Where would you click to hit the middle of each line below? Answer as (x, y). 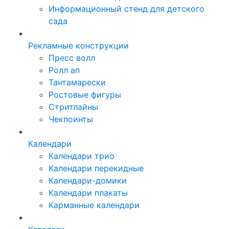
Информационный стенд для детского (127, 8)
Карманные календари (94, 205)
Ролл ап (64, 70)
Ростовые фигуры (85, 94)
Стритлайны (73, 107)
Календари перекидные (96, 168)
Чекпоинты (71, 119)
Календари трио (82, 156)
